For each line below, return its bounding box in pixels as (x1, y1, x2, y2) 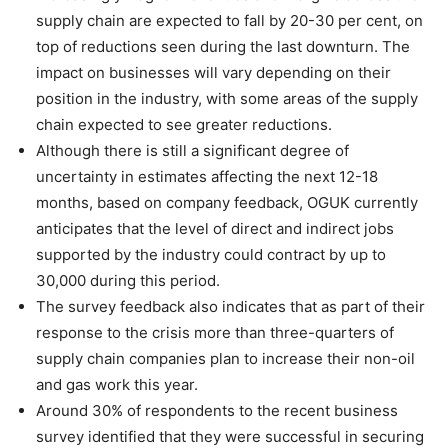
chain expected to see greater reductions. (36, 115, 332, 134)
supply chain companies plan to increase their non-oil (36, 349, 415, 368)
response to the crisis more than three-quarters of (36, 323, 394, 342)
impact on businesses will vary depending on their (36, 63, 391, 82)
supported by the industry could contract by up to (36, 245, 386, 264)
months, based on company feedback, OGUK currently (36, 193, 418, 212)
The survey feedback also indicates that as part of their (36, 297, 425, 316)
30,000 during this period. (36, 271, 220, 290)
